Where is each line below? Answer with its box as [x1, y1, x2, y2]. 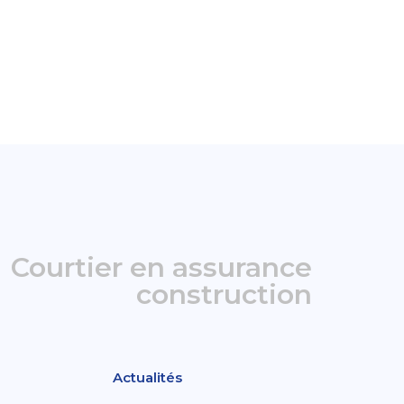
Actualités [113, 369, 182, 386]
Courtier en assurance [11, 251, 312, 284]
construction [136, 278, 312, 311]
